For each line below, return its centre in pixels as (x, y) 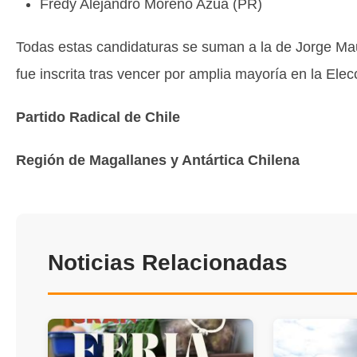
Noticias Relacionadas (168, 263)
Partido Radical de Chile (98, 117)
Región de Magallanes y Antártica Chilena (158, 160)
